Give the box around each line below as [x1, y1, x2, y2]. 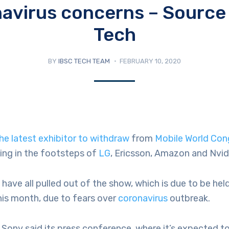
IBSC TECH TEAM [58, 57, 110, 65]
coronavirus [118, 192, 168, 204]
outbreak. [168, 192, 210, 204]
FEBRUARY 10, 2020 [120, 57, 181, 65]
